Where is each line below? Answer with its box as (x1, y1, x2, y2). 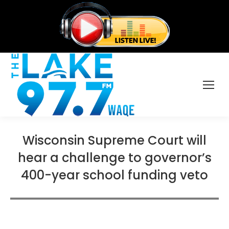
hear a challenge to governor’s (17, 149, 212, 166)
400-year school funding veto (21, 167, 208, 184)
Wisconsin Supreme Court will (22, 132, 207, 149)
